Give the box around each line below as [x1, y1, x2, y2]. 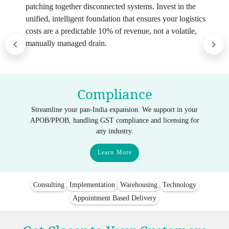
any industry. [96, 127, 133, 135]
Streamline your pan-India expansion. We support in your [31, 106, 198, 114]
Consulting [33, 180, 64, 189]
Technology [162, 180, 196, 189]
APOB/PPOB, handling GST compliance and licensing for [30, 117, 199, 125]
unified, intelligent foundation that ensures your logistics [25, 14, 205, 24]
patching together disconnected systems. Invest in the [25, 2, 196, 11]
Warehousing [120, 180, 157, 189]
